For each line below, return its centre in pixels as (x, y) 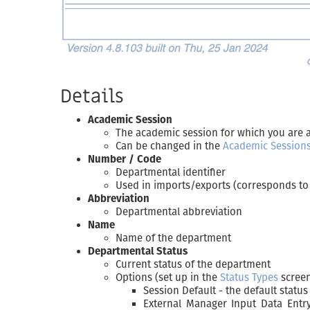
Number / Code (125, 159)
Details (92, 96)
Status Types (249, 277)
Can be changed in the (169, 146)
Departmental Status (138, 251)
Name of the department (173, 238)
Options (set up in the (168, 277)
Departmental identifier (171, 172)
